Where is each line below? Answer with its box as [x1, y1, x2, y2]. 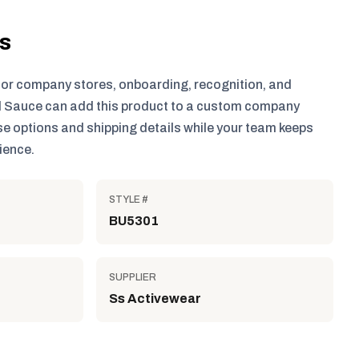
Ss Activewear [109, 292, 201, 305]
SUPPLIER [109, 272, 156, 283]
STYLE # [109, 194, 148, 205]
